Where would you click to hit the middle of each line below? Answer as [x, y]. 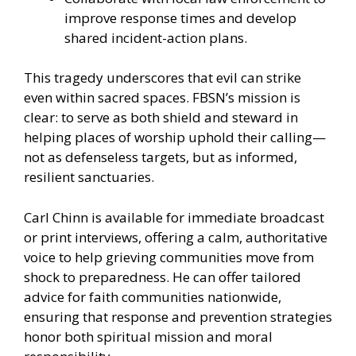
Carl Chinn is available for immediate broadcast [174, 217]
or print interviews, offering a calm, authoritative [176, 237]
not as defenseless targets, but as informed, [161, 157]
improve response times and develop [180, 17]
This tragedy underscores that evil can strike [163, 78]
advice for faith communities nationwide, [153, 296]
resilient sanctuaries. [89, 177]
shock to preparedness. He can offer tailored [163, 277]
